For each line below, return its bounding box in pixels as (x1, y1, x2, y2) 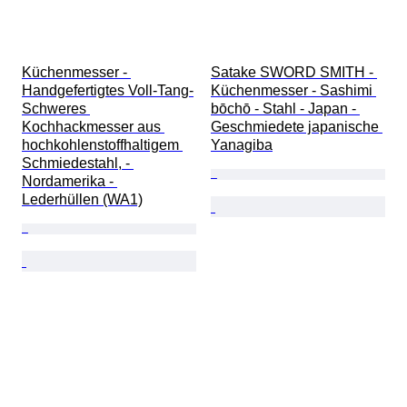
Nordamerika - (22, 174, 117, 190)
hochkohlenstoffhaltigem (22, 137, 183, 154)
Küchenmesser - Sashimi (211, 83, 376, 99)
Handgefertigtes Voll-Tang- (22, 83, 194, 99)
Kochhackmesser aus (22, 119, 164, 135)
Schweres (22, 101, 90, 117)
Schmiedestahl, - (22, 155, 134, 172)
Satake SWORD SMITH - (211, 65, 377, 81)
